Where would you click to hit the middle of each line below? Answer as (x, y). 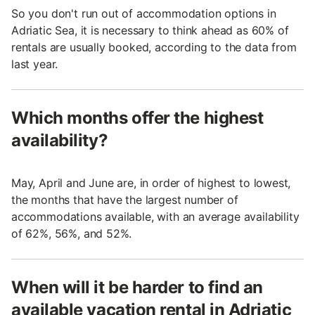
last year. (35, 64)
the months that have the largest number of (125, 200)
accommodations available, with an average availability (155, 217)
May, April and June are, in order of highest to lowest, (151, 183)
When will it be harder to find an (137, 288)
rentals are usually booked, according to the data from (154, 47)
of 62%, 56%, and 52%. (72, 234)
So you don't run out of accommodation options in (144, 14)
